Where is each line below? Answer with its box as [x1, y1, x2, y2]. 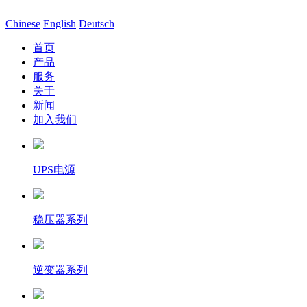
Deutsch [79, 18, 114, 29]
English [43, 18, 76, 29]
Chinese [5, 18, 40, 29]
